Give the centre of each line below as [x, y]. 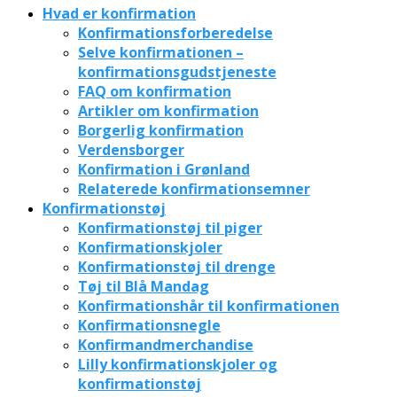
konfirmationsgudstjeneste [177, 71]
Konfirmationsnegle [149, 325]
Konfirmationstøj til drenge [177, 266]
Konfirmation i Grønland [164, 169]
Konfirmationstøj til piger [170, 227]
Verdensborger [131, 149]
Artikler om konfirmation [168, 110]
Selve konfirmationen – [161, 52]
